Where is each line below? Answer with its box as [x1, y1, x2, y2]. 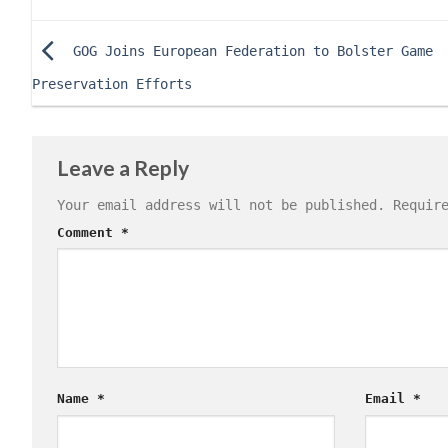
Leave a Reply [57, 154, 193, 180]
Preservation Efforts [32, 75, 192, 92]
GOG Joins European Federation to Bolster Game [65, 42, 433, 59]
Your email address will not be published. [57, 197, 385, 214]
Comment [57, 225, 121, 241]
